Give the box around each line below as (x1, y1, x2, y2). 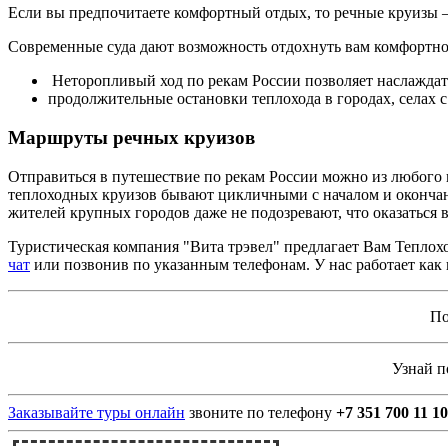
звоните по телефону (185, 403, 336, 421)
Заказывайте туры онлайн (8, 403, 185, 421)
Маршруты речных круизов (8, 126, 255, 148)
